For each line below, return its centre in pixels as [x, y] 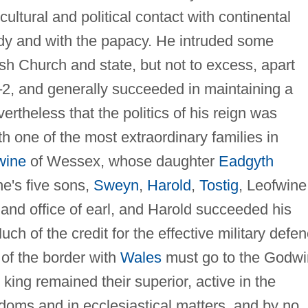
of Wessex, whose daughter [122, 161]
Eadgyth [246, 161]
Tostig [219, 185]
